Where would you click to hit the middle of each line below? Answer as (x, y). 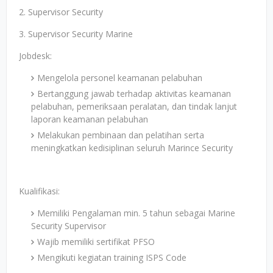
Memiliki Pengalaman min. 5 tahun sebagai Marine (136, 213)
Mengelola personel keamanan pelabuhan (120, 78)
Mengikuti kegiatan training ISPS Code (112, 257)
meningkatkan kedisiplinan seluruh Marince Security (132, 148)
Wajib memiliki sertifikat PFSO (96, 242)
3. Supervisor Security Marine (76, 34)
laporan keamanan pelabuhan (90, 119)
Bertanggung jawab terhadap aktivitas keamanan (134, 94)
